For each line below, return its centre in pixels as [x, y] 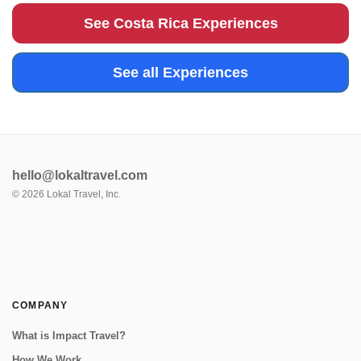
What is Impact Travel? [69, 336]
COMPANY [40, 305]
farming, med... [68, 14]
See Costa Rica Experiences [180, 23]
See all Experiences [180, 73]
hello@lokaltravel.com [80, 175]
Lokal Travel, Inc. [83, 194]
